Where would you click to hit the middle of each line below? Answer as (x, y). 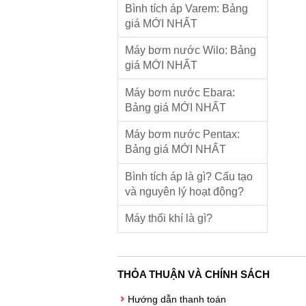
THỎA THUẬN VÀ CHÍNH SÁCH (194, 274)
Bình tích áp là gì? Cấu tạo (189, 176)
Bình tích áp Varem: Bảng (186, 8)
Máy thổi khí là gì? (169, 219)
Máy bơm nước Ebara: (180, 92)
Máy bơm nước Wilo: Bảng (191, 51)
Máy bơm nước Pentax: (182, 135)
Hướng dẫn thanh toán (177, 299)
